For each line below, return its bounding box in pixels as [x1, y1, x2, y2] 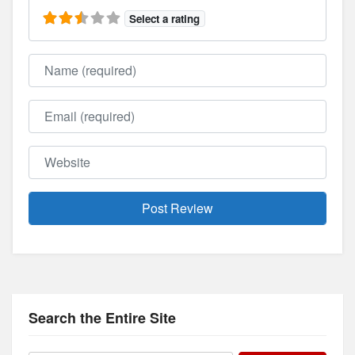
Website [28, 144, 74, 163]
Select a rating [129, 10, 200, 26]
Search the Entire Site [29, 307, 176, 328]
